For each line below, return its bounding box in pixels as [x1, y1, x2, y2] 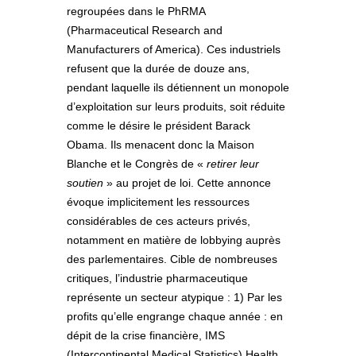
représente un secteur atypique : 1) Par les [67, 290, 282, 304]
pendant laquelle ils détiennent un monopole [67, 80, 289, 94]
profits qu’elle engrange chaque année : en [67, 309, 283, 323]
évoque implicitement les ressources [67, 195, 250, 208]
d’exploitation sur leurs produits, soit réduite [67, 99, 285, 113]
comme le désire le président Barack [67, 118, 250, 132]
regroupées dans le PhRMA [67, 4, 205, 17]
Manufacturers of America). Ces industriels [67, 42, 281, 56]
